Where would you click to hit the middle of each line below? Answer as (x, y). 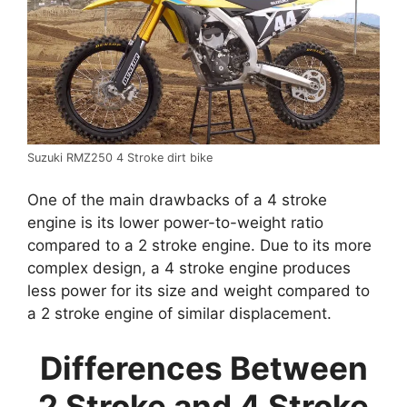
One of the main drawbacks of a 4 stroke (177, 200)
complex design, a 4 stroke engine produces (189, 268)
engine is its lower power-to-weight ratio (175, 223)
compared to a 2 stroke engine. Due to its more (199, 246)
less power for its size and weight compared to (199, 291)
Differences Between (203, 367)
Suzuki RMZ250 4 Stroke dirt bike (120, 157)
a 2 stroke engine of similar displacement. (179, 314)
